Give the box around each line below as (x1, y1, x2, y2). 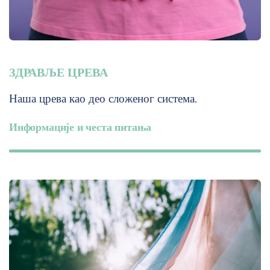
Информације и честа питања (9, 121, 151, 134)
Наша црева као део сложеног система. (9, 92, 197, 106)
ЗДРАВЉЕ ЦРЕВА (9, 65, 108, 80)
